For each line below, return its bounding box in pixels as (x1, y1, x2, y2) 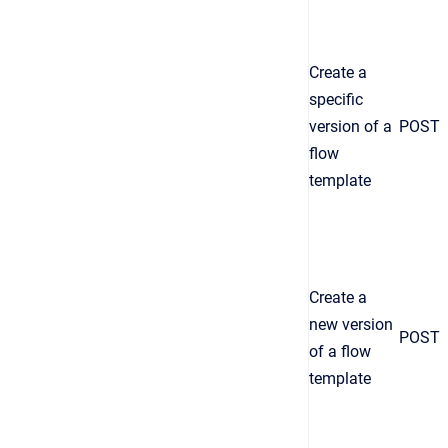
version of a (309, 117, 392, 136)
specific (309, 90, 363, 109)
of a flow (309, 342, 371, 361)
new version (309, 315, 393, 334)
